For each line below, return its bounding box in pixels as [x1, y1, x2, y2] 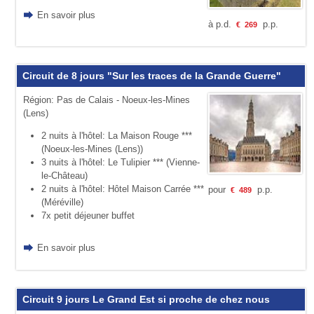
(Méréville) [41, 196, 83, 207]
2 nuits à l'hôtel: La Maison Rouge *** [41, 130, 192, 141]
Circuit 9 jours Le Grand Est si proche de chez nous [22, 293, 270, 305]
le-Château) [41, 170, 88, 181]
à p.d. [207, 18, 234, 29]
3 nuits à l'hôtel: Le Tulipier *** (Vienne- [41, 156, 200, 168]
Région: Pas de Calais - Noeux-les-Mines [22, 94, 190, 105]
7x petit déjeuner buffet [41, 210, 135, 221]
